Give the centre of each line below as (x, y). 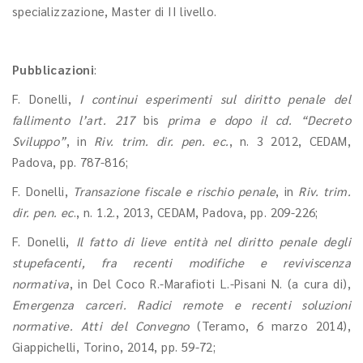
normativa (41, 283)
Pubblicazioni (53, 69)
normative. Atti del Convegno (101, 325)
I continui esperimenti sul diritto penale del (215, 98)
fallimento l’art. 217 (78, 120)
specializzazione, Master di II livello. (115, 11)
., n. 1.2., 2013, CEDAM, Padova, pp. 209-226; (196, 212)
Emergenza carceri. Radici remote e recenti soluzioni (181, 304)
